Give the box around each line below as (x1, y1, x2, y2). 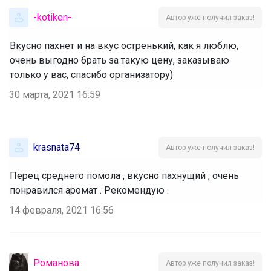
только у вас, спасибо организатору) (10, 68, 173, 80)
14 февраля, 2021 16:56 (9, 204, 114, 216)
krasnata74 (33, 141, 80, 153)
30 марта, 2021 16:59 (9, 88, 100, 100)
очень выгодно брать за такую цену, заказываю (10, 54, 229, 66)
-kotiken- (33, 11, 71, 23)
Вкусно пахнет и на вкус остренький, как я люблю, (10, 39, 238, 51)
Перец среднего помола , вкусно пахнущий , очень (10, 169, 239, 181)
